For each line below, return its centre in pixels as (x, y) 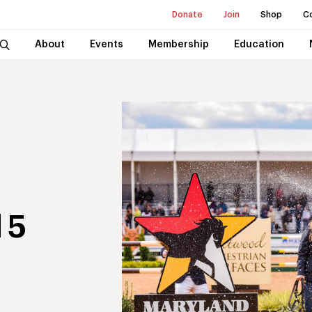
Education (259, 45)
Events (106, 45)
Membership (178, 45)
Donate (187, 15)
